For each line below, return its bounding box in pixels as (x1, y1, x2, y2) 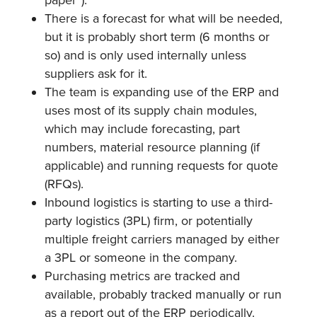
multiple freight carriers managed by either (44, 231, 279, 247)
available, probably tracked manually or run (44, 286, 282, 302)
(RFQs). (44, 175, 83, 192)
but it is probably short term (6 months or (44, 28, 270, 45)
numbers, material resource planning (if (44, 139, 260, 155)
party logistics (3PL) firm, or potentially (44, 212, 253, 229)
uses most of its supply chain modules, (44, 102, 257, 118)
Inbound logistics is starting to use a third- (44, 194, 272, 210)
